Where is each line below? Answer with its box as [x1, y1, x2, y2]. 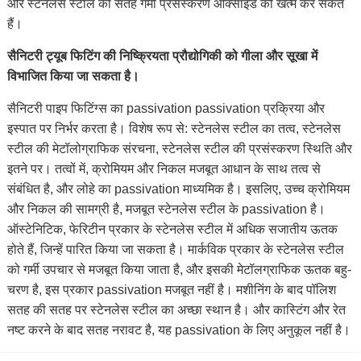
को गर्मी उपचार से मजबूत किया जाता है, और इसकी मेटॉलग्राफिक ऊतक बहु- [6, 263, 351, 276]
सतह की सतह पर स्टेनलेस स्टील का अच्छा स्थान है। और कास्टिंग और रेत [6, 303, 346, 317]
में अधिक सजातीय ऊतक [222, 222, 338, 236]
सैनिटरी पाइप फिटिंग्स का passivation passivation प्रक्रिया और [6, 102, 325, 115]
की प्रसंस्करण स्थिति [232, 142, 332, 156]
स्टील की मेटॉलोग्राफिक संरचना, [6, 142, 162, 156]
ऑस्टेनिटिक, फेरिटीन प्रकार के [6, 222, 156, 236]
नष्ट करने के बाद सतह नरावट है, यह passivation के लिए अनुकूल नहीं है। [6, 323, 351, 337]
